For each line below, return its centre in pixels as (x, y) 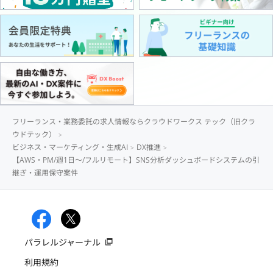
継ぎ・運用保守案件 (45, 172)
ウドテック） (34, 134)
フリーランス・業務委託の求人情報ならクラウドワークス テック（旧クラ (134, 121)
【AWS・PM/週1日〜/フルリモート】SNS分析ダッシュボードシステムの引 (136, 160)
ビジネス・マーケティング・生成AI (70, 147)
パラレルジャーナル (62, 242)
